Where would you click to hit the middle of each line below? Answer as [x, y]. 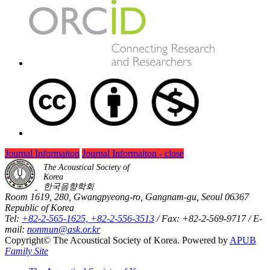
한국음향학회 [69, 186]
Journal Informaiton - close [133, 153]
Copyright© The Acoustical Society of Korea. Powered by [117, 240]
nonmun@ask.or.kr [64, 229]
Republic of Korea [39, 207]
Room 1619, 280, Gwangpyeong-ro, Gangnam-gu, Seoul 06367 [127, 196]
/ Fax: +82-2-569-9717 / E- [208, 218]
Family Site [27, 251]
